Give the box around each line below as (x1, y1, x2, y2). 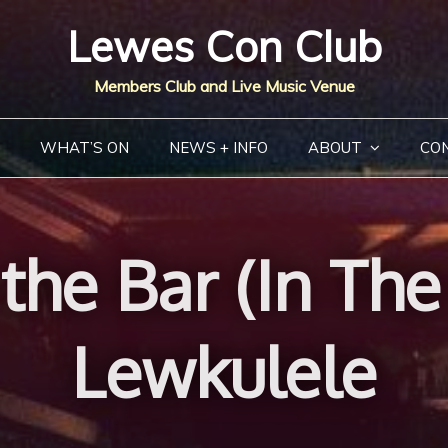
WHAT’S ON (39, 138, 129, 157)
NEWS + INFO (168, 138, 268, 157)
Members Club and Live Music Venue (93, 76, 355, 96)
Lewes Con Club (66, 20, 382, 73)
